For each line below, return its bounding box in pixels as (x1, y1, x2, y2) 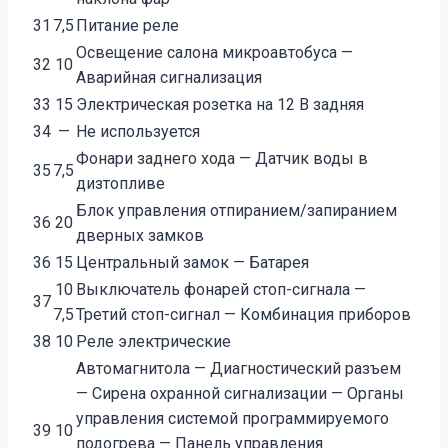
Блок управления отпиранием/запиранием (76, 200, 397, 220)
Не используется (76, 121, 200, 141)
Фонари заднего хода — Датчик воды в (76, 148, 368, 168)
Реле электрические (76, 331, 231, 351)
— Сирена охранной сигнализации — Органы (76, 383, 404, 403)
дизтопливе (76, 173, 165, 193)
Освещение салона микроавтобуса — (76, 42, 353, 62)
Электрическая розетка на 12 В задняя (76, 94, 364, 114)
